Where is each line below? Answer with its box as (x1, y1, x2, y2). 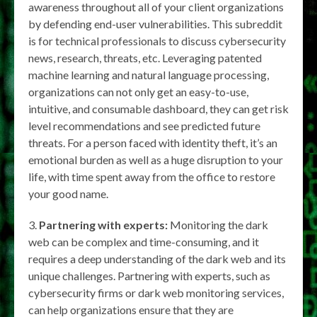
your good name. (28, 187, 108, 201)
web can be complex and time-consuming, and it (28, 235, 259, 249)
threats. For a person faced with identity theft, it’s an (28, 136, 277, 150)
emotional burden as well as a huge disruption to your (28, 153, 283, 167)
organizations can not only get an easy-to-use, (28, 85, 248, 99)
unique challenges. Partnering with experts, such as (28, 269, 270, 283)
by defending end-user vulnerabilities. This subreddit (28, 17, 282, 31)
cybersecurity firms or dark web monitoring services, (28, 286, 284, 300)
